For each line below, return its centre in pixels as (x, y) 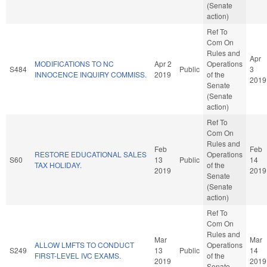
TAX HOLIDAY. (58, 164)
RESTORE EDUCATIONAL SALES (91, 154)
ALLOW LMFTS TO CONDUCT (84, 244)
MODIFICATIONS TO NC (74, 63)
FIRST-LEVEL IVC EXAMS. (78, 255)
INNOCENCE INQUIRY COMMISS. (91, 74)
